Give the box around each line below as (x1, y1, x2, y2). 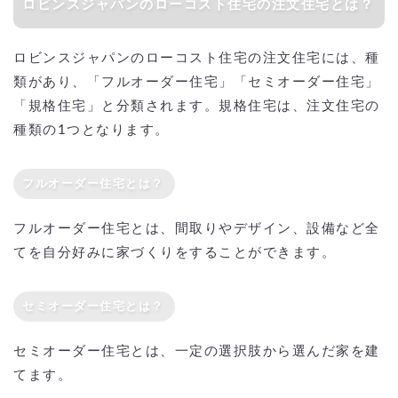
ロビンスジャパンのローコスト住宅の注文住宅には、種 (13, 52, 380, 66)
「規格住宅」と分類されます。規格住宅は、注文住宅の (13, 99, 380, 114)
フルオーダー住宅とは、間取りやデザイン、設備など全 (13, 222, 380, 236)
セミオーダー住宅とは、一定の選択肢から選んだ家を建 (13, 345, 380, 359)
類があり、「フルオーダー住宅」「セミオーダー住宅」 (13, 76, 380, 90)
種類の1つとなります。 (13, 123, 170, 138)
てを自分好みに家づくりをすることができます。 (13, 246, 336, 260)
